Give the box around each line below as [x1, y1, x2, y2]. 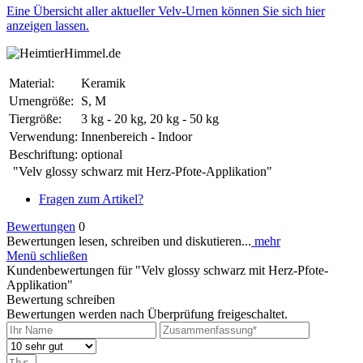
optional [81, 147, 122, 161]
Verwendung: [9, 129, 78, 143]
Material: [9, 75, 54, 90]
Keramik [81, 75, 126, 90]
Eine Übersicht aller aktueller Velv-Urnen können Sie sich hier [6, 3, 325, 18]
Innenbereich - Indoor [81, 129, 192, 143]
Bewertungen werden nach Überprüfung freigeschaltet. [6, 306, 288, 321]
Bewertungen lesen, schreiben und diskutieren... [6, 233, 251, 248]
